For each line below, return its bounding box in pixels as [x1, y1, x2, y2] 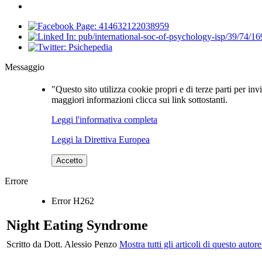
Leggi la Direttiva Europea [51, 135, 150, 145]
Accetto [56, 156, 82, 166]
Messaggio [5, 62, 44, 73]
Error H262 [51, 196, 94, 206]
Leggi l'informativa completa [51, 115, 157, 125]
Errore [5, 176, 28, 187]
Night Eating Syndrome [6, 218, 148, 233]
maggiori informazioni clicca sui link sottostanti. [51, 95, 227, 105]
